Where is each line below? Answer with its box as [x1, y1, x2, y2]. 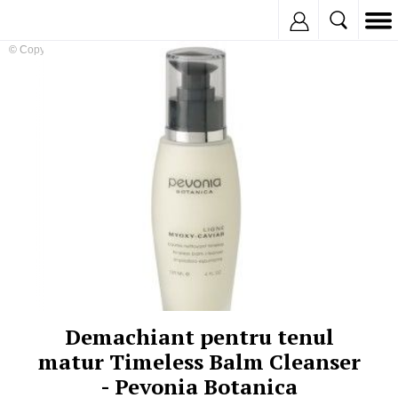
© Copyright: [9, 44, 69, 56]
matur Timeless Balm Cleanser [37, 347, 361, 376]
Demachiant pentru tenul [64, 322, 334, 351]
